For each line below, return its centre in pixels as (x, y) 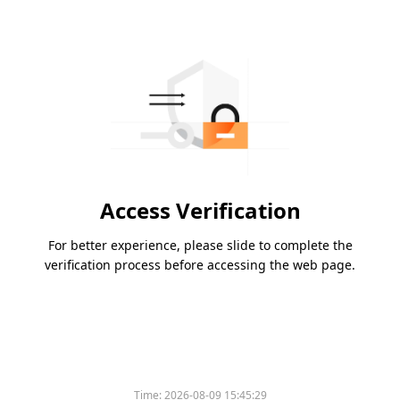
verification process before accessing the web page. (200, 265)
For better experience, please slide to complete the (200, 246)
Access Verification (200, 211)
